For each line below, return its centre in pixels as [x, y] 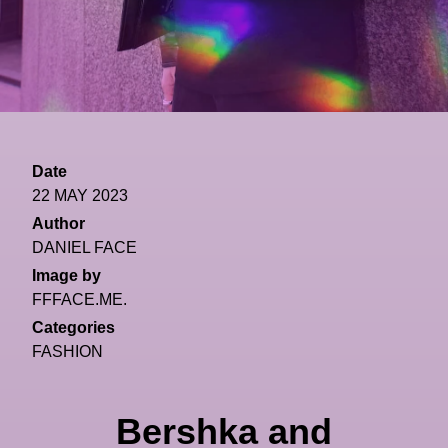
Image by [66, 276]
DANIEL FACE [84, 248]
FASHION [67, 352]
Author [58, 224]
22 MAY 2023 [80, 196]
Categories [73, 328]
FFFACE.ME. [79, 300]
